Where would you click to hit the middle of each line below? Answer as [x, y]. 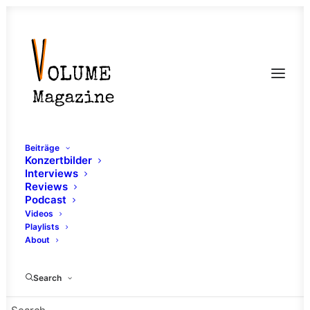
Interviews [52, 173]
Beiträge [42, 148]
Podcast [46, 200]
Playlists [42, 227]
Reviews [46, 186]
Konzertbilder [58, 160]
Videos [39, 213]
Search [47, 278]
